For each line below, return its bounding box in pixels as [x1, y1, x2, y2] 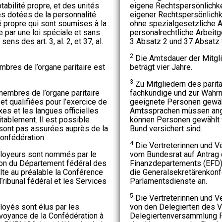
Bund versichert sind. [129, 123, 202, 133]
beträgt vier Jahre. [129, 62, 192, 72]
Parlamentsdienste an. [129, 176, 207, 186]
